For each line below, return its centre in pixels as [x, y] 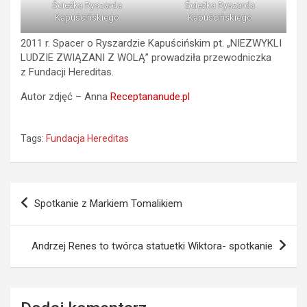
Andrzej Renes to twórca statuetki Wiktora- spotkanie [152, 246]
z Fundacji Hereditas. [69, 72]
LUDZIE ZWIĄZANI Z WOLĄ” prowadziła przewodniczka [146, 57]
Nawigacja [51, 193]
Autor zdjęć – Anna [65, 96]
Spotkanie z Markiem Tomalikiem [108, 203]
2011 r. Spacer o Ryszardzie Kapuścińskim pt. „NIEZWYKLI [151, 43]
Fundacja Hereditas [87, 138]
